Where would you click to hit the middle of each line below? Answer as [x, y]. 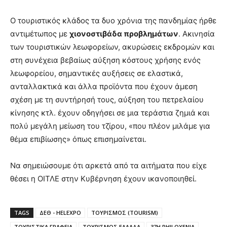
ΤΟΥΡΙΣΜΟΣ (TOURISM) [125, 213]
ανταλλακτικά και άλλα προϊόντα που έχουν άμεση [104, 87]
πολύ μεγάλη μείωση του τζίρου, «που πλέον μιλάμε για [110, 126]
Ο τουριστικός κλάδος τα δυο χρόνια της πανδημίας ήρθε [113, 21]
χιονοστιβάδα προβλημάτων [124, 34]
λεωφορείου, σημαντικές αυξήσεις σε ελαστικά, [97, 73]
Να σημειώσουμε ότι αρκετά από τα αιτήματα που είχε [108, 166]
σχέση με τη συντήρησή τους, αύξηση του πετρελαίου [107, 100]
